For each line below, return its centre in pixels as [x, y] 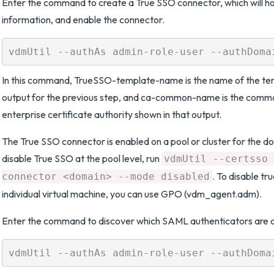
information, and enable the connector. [83, 20]
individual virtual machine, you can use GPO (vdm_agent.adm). [132, 194]
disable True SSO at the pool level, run [82, 158]
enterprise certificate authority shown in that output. [112, 114]
